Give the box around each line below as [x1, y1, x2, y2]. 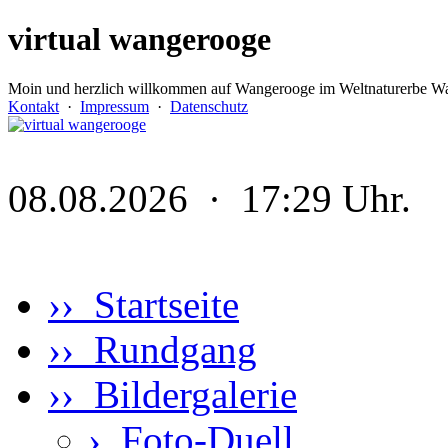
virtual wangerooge [8, 21, 271, 58]
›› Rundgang [48, 328, 257, 372]
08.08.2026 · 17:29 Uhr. [8, 177, 411, 221]
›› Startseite [48, 283, 239, 327]
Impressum [80, 97, 149, 115]
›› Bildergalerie [48, 373, 297, 417]
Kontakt [8, 97, 59, 115]
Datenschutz [170, 97, 248, 115]
